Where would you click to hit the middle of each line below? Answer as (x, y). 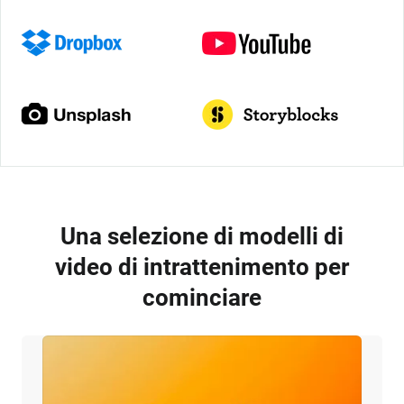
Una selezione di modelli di (202, 236)
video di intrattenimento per (202, 267)
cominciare (202, 298)
